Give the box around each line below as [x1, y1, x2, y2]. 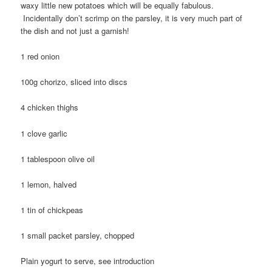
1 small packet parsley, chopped [21, 229, 135, 242]
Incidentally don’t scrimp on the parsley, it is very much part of [21, 12, 243, 24]
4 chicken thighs [21, 101, 79, 114]
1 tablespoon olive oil [21, 152, 95, 165]
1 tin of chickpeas [21, 203, 84, 216]
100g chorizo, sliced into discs [21, 76, 128, 88]
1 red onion [21, 50, 60, 63]
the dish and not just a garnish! [21, 25, 130, 37]
